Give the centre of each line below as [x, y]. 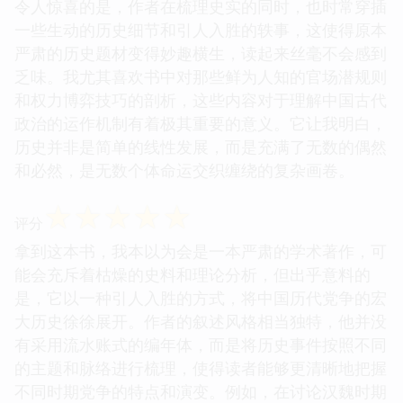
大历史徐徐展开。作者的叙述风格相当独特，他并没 [201, 321]
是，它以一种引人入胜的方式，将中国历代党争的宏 [201, 297]
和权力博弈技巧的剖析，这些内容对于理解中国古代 [201, 99]
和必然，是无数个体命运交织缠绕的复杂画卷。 [184, 170]
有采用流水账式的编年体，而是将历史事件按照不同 [201, 344]
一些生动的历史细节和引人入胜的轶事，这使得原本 [201, 29]
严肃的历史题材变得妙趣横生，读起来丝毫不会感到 [201, 53]
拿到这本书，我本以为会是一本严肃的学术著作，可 [201, 251]
